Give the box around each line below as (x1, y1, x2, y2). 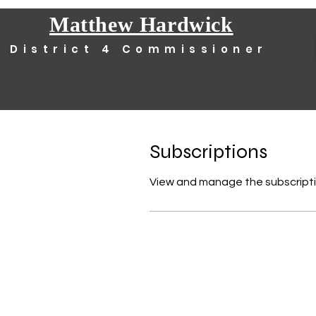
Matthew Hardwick (49, 13, 233, 36)
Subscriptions (150, 140, 267, 164)
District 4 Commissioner (10, 42, 268, 56)
